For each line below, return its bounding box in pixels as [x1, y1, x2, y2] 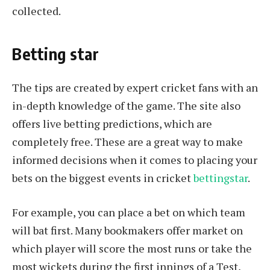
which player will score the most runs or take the [12, 241, 252, 256]
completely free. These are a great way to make [12, 134, 243, 149]
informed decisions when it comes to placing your [12, 152, 257, 167]
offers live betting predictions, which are [12, 116, 212, 131]
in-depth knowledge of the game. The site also [12, 98, 240, 113]
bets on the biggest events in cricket [12, 170, 193, 185]
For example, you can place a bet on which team [12, 205, 245, 220]
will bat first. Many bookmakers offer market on [12, 223, 243, 238]
